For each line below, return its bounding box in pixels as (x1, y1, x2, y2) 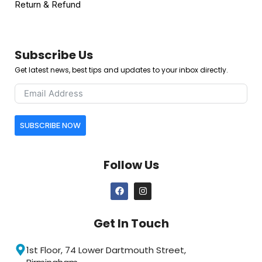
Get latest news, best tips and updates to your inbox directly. (15, 64, 228, 75)
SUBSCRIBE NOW (20, 120, 81, 130)
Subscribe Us (15, 46, 93, 63)
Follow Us (103, 156, 159, 173)
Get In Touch (93, 215, 169, 232)
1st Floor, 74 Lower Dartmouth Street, (26, 243, 186, 256)
